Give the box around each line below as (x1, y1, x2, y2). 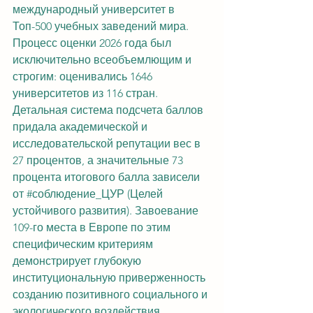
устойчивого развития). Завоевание (13, 204, 201, 217)
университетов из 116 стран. (13, 87, 161, 100)
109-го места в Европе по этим (13, 221, 173, 234)
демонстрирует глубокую (13, 254, 144, 268)
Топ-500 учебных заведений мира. (13, 20, 191, 33)
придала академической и (13, 120, 150, 133)
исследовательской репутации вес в (13, 137, 203, 150)
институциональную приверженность (13, 271, 208, 284)
